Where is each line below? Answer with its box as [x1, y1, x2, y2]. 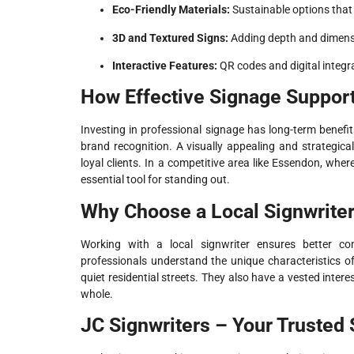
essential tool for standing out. [81, 173, 230, 186]
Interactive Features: [112, 58, 217, 72]
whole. [81, 287, 113, 300]
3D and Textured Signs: [112, 31, 228, 44]
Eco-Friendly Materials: [112, 3, 230, 17]
